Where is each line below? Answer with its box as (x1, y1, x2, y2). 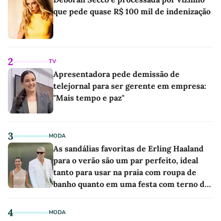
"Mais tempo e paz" (53, 93, 124, 103)
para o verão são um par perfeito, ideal (53, 155, 198, 166)
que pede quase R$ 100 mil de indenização (53, 6, 211, 17)
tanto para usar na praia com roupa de (53, 167, 196, 178)
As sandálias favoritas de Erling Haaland (53, 144, 204, 154)
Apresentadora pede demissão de (53, 69, 180, 79)
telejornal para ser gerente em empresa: (53, 81, 206, 91)
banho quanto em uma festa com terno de (53, 179, 209, 189)
